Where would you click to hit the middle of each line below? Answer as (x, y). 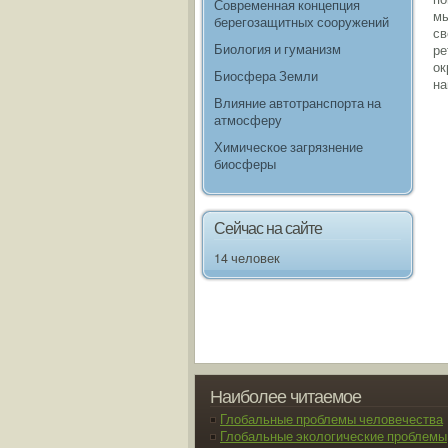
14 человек (247, 258)
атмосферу (248, 120)
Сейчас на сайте (268, 227)
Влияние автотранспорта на (297, 103)
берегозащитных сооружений (301, 22)
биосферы (245, 164)
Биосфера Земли (266, 76)
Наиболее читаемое (285, 395)
